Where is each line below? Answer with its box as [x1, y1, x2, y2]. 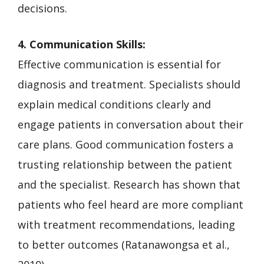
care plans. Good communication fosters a [18, 137, 233, 151]
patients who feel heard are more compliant [18, 197, 243, 212]
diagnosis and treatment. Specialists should [18, 77, 240, 91]
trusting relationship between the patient [18, 157, 232, 171]
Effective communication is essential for [18, 57, 221, 71]
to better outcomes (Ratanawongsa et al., [18, 237, 230, 252]
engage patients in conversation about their [18, 117, 243, 131]
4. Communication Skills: [18, 37, 146, 51]
